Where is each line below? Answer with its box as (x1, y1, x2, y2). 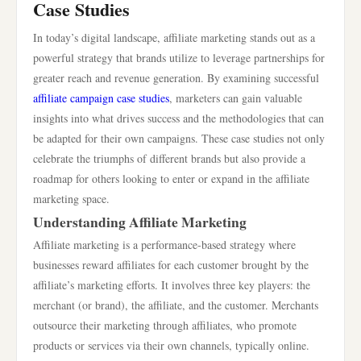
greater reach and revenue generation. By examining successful (33, 70, 319, 85)
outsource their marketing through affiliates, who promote (33, 317, 297, 333)
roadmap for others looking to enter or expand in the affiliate (33, 171, 309, 186)
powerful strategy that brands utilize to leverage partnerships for (33, 50, 325, 65)
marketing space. (33, 191, 110, 206)
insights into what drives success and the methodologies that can (33, 110, 324, 126)
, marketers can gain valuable (169, 90, 302, 106)
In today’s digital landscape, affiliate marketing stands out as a (33, 30, 315, 45)
